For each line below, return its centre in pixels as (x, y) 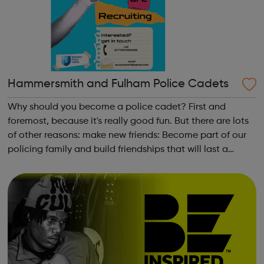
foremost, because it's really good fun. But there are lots (128, 121)
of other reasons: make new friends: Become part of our (45, 136)
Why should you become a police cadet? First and (116, 107)
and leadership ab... (50, 178)
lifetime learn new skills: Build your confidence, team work (131, 164)
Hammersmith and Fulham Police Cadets (118, 84)
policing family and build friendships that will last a (118, 150)
